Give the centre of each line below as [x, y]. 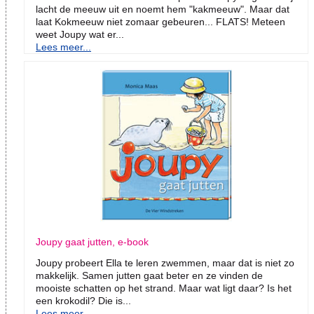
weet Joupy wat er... [80, 35]
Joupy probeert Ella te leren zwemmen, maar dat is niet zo [165, 263]
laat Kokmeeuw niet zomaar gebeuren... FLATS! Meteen [161, 22]
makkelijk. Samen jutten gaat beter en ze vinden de [149, 276]
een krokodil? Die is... [83, 301]
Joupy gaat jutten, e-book [92, 242]
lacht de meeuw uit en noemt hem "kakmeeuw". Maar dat [163, 9]
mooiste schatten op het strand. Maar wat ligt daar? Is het [164, 288]
